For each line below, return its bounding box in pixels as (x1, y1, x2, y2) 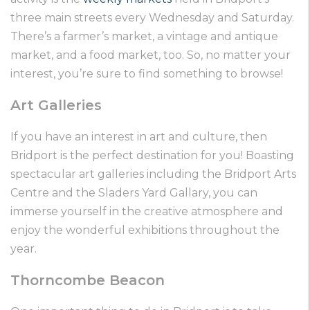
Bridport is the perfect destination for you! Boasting (10, 149, 294, 163)
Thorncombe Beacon (10, 272, 165, 289)
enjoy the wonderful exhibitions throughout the (10, 224, 280, 237)
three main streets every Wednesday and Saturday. (10, 11, 294, 25)
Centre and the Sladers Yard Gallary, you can (10, 186, 257, 200)
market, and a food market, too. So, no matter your (10, 48, 291, 62)
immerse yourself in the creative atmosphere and (10, 205, 283, 219)
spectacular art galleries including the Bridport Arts (10, 167, 296, 181)
